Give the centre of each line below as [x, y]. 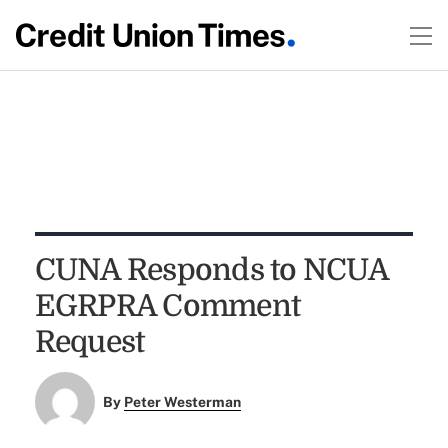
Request [89, 342]
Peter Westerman [183, 402]
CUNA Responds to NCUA [211, 270]
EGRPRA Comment [167, 306]
